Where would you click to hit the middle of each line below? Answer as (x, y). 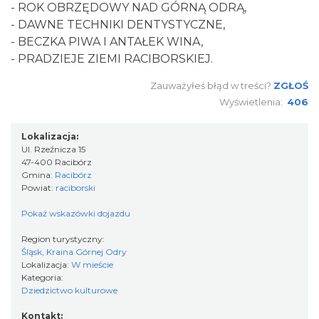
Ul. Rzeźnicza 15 (53, 149)
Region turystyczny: (64, 239)
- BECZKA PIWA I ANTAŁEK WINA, (107, 41)
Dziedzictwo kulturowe (69, 290)
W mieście (92, 264)
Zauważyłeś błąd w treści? (211, 85)
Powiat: (38, 187)
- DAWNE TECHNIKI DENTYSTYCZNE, (118, 24)
